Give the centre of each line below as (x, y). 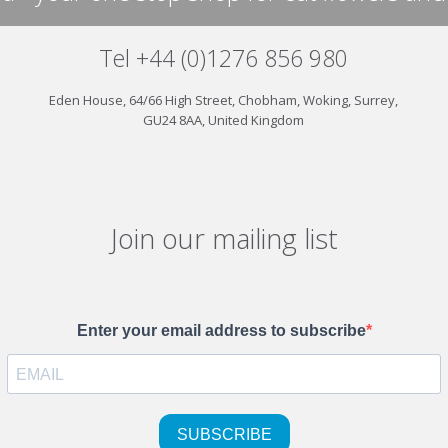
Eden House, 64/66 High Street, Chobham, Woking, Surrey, (224, 100)
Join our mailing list (224, 238)
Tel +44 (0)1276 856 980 (224, 58)
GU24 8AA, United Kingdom (224, 120)
